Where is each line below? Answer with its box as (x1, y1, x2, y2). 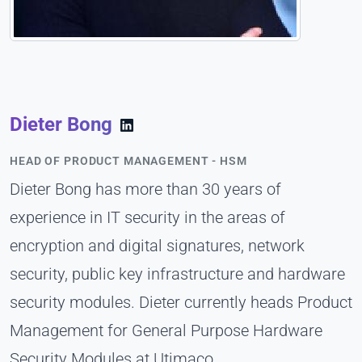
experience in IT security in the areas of (10, 207, 285, 227)
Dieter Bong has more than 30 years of (10, 179, 281, 199)
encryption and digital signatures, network (10, 235, 305, 255)
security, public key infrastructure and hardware (10, 263, 345, 284)
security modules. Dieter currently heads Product (10, 292, 352, 312)
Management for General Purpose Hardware (10, 320, 322, 340)
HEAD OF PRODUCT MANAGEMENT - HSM (10, 154, 247, 168)
